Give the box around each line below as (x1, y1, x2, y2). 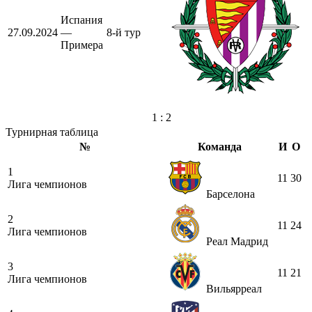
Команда (197, 140, 242, 153)
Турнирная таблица (6, 125, 98, 138)
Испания (61, 13, 102, 26)
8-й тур (107, 26, 141, 38)
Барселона (206, 187, 255, 200)
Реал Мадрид (206, 235, 268, 247)
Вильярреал (206, 282, 262, 295)
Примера (61, 38, 103, 51)
